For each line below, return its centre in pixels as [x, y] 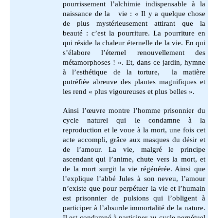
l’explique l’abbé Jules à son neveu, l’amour [134, 179]
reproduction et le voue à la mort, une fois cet [134, 130]
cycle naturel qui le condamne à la [134, 120]
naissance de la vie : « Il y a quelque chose [134, 13]
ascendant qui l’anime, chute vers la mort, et [134, 159]
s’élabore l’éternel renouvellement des [134, 52]
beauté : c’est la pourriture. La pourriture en [134, 33]
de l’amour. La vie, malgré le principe [134, 149]
